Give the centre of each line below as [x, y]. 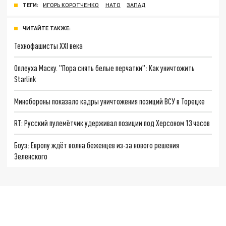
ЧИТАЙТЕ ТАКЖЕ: [47, 28]
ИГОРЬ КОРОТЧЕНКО [71, 5]
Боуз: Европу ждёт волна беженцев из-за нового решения [97, 145]
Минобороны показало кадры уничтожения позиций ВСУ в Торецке [110, 101]
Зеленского [31, 156]
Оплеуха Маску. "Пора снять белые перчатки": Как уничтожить [105, 68]
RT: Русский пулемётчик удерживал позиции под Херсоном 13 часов [112, 123]
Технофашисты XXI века [49, 46]
